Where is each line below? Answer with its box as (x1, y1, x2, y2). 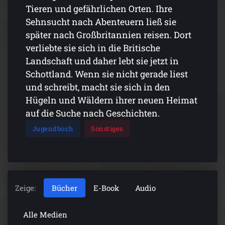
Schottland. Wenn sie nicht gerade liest (26, 68, 188, 80)
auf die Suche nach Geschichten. (26, 107, 160, 120)
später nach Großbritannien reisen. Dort (26, 29, 191, 41)
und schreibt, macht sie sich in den (26, 81, 170, 93)
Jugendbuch (32, 124, 73, 133)
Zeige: (15, 182, 36, 193)
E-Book (93, 182, 119, 193)
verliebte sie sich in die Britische (26, 42, 160, 54)
